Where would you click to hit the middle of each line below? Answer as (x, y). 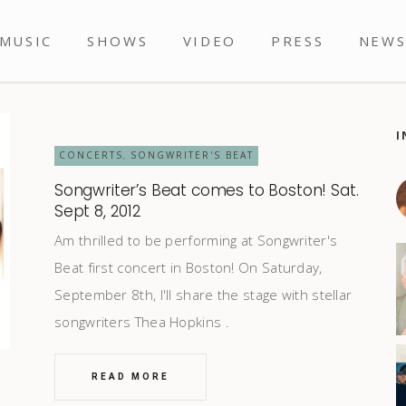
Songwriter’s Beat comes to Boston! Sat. (207, 190)
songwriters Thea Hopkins (140, 322)
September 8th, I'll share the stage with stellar (203, 295)
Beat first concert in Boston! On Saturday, (188, 267)
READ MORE (130, 377)
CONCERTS (91, 155)
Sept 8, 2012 (98, 211)
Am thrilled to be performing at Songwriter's (196, 240)
